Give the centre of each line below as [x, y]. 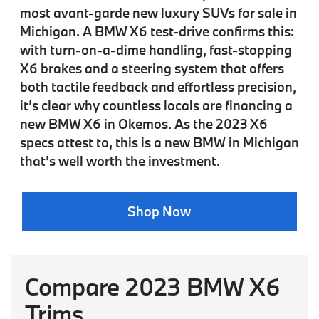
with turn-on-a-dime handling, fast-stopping [156, 49]
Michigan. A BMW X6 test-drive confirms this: [157, 31]
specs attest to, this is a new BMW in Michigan [159, 142]
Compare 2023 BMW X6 [153, 287]
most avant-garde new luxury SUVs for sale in [158, 12]
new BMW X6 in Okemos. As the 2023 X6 [143, 124]
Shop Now [159, 211]
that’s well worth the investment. [120, 161]
